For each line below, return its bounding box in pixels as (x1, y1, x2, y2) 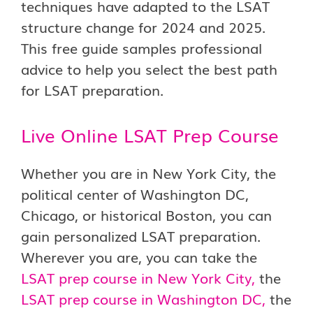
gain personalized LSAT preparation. (21, 225, 261, 246)
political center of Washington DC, (21, 183, 249, 204)
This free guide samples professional (21, 37, 262, 58)
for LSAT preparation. (21, 79, 163, 100)
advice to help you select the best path (21, 58, 277, 79)
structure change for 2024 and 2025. (21, 16, 265, 37)
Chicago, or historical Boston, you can (21, 204, 272, 225)
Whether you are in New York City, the (21, 162, 276, 183)
